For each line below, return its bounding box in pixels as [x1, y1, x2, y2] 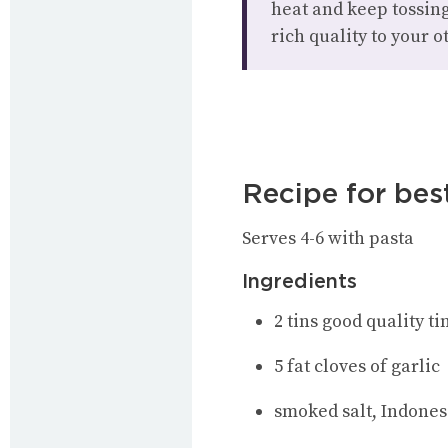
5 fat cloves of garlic [274, 354, 440, 378]
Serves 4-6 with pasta [242, 226, 414, 250]
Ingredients [242, 268, 357, 293]
